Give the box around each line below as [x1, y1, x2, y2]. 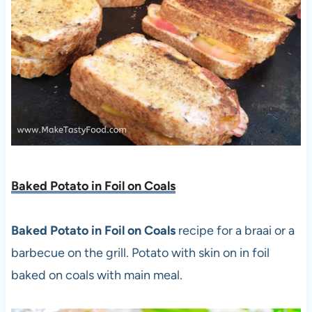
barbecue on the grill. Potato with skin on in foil [10, 244, 270, 260]
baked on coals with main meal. [10, 267, 182, 283]
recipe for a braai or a [175, 222, 295, 238]
